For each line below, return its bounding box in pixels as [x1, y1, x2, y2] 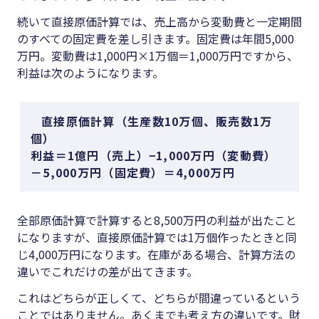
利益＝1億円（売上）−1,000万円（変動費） [31, 147, 277, 164]
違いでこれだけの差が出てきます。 [17, 263, 198, 281]
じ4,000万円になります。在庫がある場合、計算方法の [17, 246, 296, 263]
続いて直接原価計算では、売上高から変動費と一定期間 [17, 13, 302, 31]
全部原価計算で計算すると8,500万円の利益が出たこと [17, 211, 297, 229]
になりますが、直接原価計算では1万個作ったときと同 [17, 229, 297, 246]
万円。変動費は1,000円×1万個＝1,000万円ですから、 [17, 47, 298, 65]
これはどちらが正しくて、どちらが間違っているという [17, 289, 300, 307]
